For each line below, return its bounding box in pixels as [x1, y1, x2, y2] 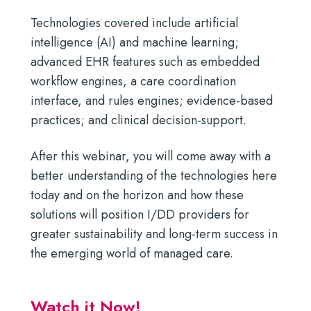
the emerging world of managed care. [31, 244, 233, 262]
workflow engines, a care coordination [31, 72, 236, 90]
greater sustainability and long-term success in [31, 225, 278, 243]
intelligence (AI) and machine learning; [31, 33, 239, 51]
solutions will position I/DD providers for [31, 205, 249, 224]
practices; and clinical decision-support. [31, 111, 250, 129]
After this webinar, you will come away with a [31, 147, 271, 165]
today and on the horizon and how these [31, 186, 244, 204]
